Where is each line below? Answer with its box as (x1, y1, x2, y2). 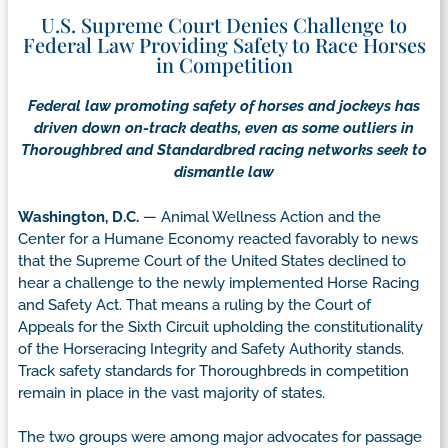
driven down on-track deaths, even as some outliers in (34, 119, 414, 138)
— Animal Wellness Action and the (139, 207, 381, 226)
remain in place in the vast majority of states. (18, 383, 325, 402)
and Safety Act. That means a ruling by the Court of (18, 295, 371, 314)
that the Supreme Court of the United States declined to (18, 251, 406, 270)
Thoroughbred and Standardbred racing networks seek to (21, 141, 427, 160)
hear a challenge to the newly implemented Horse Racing (18, 273, 419, 292)
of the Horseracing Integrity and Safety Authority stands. (18, 339, 404, 358)
